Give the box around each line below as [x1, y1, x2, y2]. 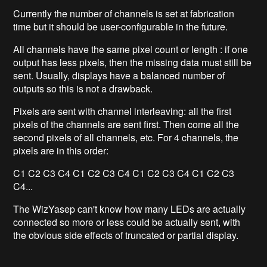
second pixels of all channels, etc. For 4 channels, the [13, 130, 239, 144]
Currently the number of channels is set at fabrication [13, 6, 235, 20]
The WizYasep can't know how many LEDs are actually [13, 201, 246, 216]
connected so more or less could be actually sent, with [13, 215, 241, 229]
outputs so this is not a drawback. [13, 81, 153, 95]
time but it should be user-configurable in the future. [13, 19, 228, 33]
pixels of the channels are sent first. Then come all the [13, 117, 240, 131]
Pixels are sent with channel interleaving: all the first [13, 104, 232, 118]
